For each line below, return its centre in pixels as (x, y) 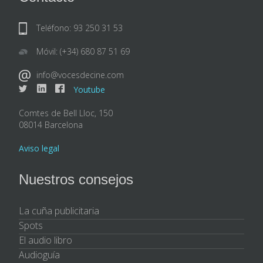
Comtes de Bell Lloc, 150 (66, 113)
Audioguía (39, 254)
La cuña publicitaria (59, 210)
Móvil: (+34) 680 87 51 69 (83, 51)
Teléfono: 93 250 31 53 (80, 28)
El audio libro (45, 240)
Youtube (89, 89)
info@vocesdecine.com (80, 75)
